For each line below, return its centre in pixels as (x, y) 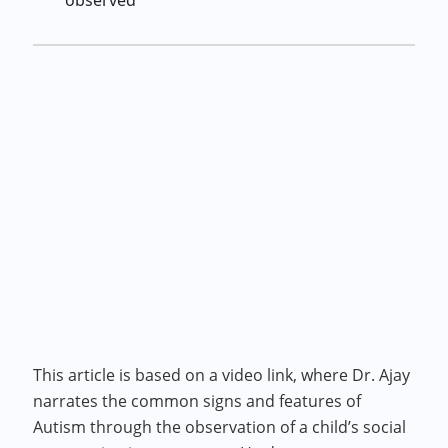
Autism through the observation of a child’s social (220, 427)
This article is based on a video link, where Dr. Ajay (222, 375)
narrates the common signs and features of (197, 401)
